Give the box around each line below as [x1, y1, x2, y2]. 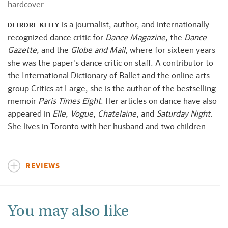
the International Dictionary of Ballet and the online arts [8, 72, 210, 81]
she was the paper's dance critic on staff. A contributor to [8, 60, 213, 68]
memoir [8, 98, 38, 106]
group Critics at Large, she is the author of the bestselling [8, 85, 216, 94]
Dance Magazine [105, 34, 165, 43]
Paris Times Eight [38, 98, 101, 106]
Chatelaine [98, 110, 136, 119]
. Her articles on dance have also [101, 98, 217, 106]
